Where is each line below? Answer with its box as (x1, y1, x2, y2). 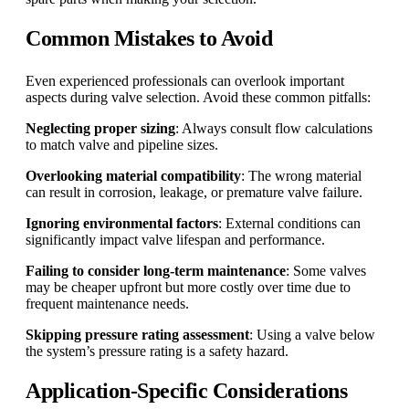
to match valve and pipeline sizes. (26, 137, 218, 153)
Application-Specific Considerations (26, 379, 348, 404)
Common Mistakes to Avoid (26, 26, 273, 51)
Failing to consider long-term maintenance (26, 263, 286, 279)
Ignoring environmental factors (26, 215, 218, 232)
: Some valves (286, 263, 366, 279)
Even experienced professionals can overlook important (26, 73, 344, 89)
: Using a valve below (249, 327, 375, 343)
